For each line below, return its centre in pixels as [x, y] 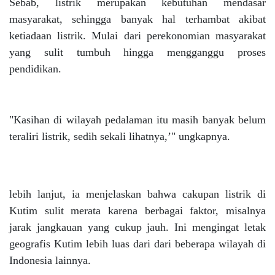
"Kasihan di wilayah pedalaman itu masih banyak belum [137, 120]
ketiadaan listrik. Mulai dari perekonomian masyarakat [137, 36]
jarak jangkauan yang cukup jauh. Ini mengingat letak [137, 227]
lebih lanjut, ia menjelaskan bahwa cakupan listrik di [137, 194]
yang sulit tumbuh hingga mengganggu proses [137, 52]
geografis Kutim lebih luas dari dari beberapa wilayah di [137, 244]
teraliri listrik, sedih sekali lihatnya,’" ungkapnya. [120, 136]
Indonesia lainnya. [50, 260]
